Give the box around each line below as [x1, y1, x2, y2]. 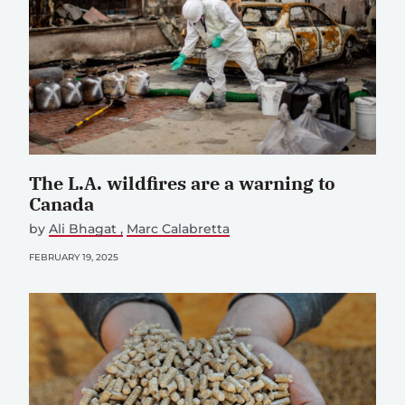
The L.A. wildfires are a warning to [29, 170, 335, 195]
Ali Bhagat [49, 220, 120, 237]
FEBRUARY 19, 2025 [29, 250, 118, 263]
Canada [29, 191, 94, 216]
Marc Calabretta [127, 220, 231, 237]
